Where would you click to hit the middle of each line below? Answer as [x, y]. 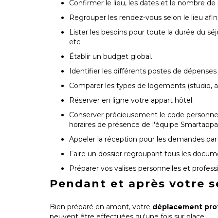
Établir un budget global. [111, 56]
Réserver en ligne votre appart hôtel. [131, 100]
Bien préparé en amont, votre [101, 207]
